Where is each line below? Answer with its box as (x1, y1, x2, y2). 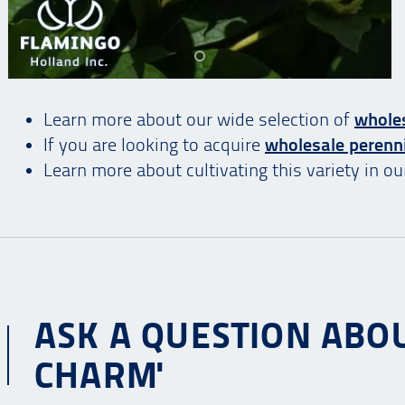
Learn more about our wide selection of (43, 108, 354, 131)
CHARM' (34, 353, 164, 399)
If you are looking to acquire (43, 134, 265, 156)
